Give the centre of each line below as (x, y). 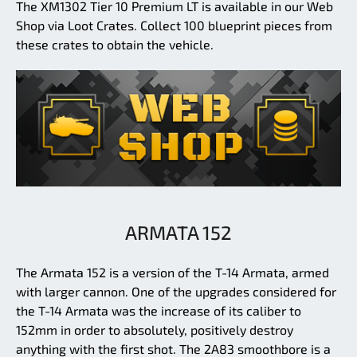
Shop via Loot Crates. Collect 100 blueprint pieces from (174, 25)
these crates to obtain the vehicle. (115, 44)
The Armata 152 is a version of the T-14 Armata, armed (173, 273)
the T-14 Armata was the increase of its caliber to (159, 311)
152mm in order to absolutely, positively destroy (155, 330)
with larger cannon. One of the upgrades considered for (176, 292)
